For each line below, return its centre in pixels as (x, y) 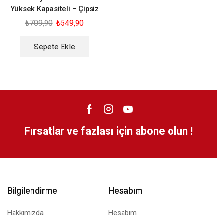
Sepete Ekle (54, 46)
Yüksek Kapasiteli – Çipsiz (54, 9)
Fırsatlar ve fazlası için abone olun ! (108, 131)
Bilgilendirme (32, 191)
